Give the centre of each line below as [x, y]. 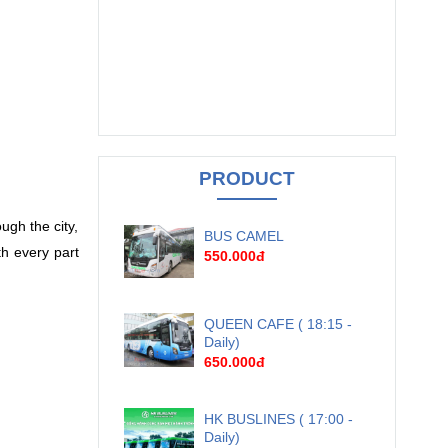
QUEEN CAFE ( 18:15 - [278, 324]
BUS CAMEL [244, 236]
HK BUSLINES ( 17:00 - [279, 419]
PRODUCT [246, 179]
